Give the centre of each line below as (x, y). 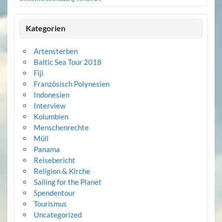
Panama (47, 149)
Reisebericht (54, 160)
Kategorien (46, 28)
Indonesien (51, 95)
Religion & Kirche (62, 171)
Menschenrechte (61, 128)
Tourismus (50, 204)
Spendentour (54, 193)
